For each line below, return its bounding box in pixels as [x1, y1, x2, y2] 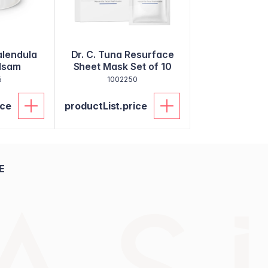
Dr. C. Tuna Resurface [71, 48, 174, 60]
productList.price [65, 100, 148, 112]
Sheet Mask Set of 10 [73, 60, 172, 72]
